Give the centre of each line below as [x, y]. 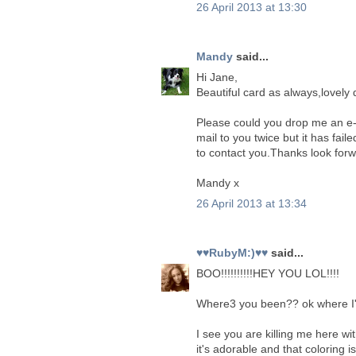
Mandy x [218, 182]
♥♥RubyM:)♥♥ [232, 252]
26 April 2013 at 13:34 [252, 203]
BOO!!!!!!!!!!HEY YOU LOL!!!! [268, 273]
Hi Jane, [217, 77]
